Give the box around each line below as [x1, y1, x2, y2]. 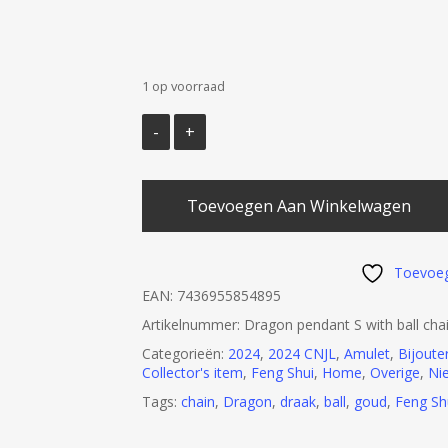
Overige [369, 363, 420, 382]
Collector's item [141, 363, 243, 382]
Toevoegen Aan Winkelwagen [186, 195, 411, 217]
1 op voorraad [141, 77, 225, 95]
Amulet [343, 344, 390, 363]
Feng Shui [250, 363, 314, 382]
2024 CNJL [267, 344, 336, 363]
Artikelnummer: [141, 315, 244, 334]
